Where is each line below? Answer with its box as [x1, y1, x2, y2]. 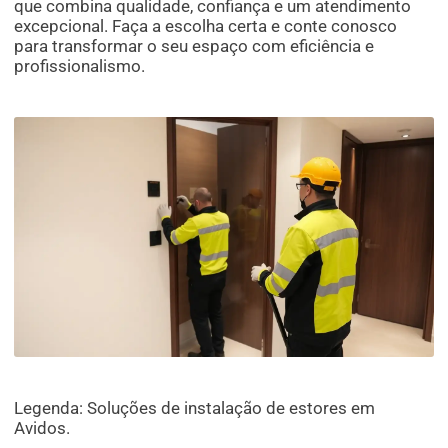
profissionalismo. [14, 56, 146, 77]
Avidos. [14, 417, 71, 438]
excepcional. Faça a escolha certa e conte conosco [14, 16, 398, 37]
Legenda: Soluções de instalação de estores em [14, 397, 376, 418]
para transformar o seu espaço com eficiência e [14, 36, 375, 57]
